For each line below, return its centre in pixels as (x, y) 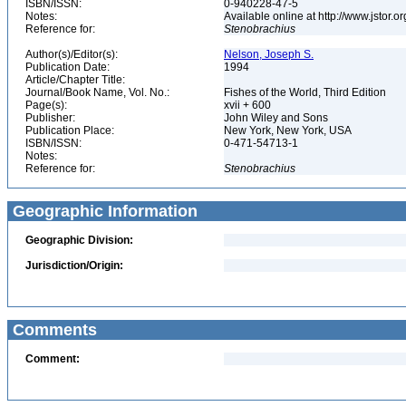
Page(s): (46, 105)
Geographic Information (103, 211)
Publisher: (50, 118)
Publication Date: (68, 67)
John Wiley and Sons (277, 118)
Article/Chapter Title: (75, 80)
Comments (53, 330)
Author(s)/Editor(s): (72, 54)
